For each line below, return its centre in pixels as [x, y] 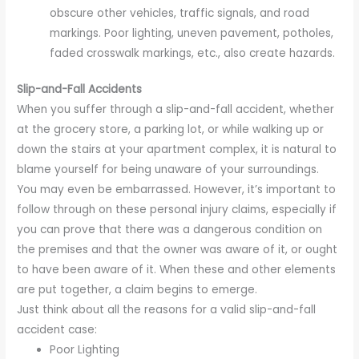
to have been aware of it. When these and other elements [177, 270]
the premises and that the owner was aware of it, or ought [177, 250]
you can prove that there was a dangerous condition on [170, 230]
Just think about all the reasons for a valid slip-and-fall [167, 310]
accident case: [57, 330]
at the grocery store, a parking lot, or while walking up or [171, 130]
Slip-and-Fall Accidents [80, 90]
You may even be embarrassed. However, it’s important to [177, 190]
